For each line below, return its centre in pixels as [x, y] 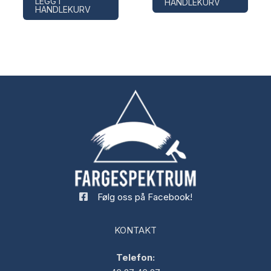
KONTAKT [135, 230]
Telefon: [135, 257]
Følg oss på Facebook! [145, 197]
